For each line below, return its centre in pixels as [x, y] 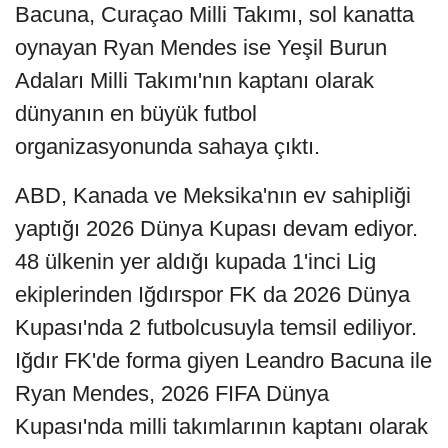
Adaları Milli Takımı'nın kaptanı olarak [194, 80]
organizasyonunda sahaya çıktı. [167, 146]
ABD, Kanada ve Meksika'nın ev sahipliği [213, 195]
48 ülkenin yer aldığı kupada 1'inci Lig [195, 261]
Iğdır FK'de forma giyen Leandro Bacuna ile [223, 360]
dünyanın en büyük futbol [136, 113]
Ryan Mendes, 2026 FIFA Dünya [172, 393]
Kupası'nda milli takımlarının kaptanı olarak [221, 426]
